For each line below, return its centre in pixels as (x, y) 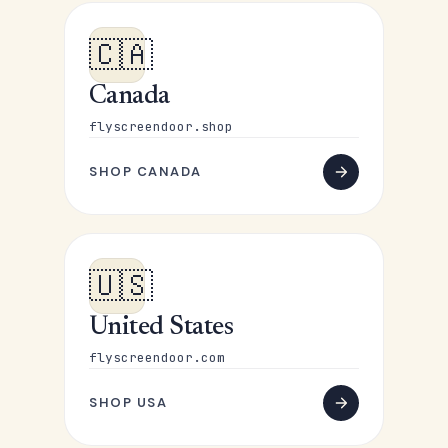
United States (161, 328)
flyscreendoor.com (157, 357)
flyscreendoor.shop (161, 126)
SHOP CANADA (145, 171)
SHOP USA (128, 402)
